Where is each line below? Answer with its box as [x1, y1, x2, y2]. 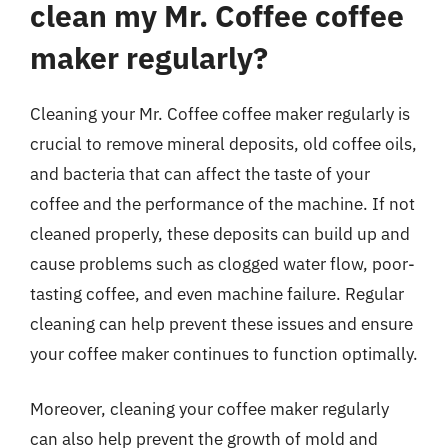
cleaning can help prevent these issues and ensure [30, 312, 413, 335]
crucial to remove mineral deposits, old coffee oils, [30, 132, 417, 155]
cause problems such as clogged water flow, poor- [30, 252, 415, 275]
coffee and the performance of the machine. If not [30, 192, 415, 215]
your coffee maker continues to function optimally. [30, 342, 418, 365]
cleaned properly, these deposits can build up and [30, 222, 410, 245]
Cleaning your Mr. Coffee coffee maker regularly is [30, 102, 410, 125]
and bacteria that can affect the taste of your [30, 162, 370, 185]
